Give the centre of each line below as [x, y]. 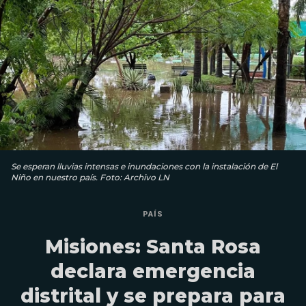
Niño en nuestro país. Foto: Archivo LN [90, 177]
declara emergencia [153, 271]
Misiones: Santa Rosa [153, 246]
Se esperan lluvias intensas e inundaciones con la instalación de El [144, 166]
